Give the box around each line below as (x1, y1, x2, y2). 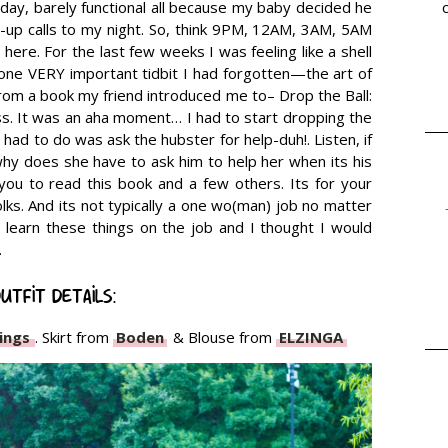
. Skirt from (35, 327, 113, 348)
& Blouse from (169, 327, 276, 348)
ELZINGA (279, 327, 343, 348)
